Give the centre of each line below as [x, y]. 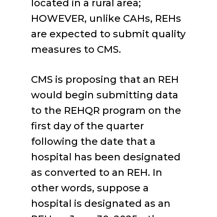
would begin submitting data [105, 95]
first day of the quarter [87, 126]
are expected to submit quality [108, 34]
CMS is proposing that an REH [105, 79]
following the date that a [93, 141]
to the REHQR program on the [106, 110]
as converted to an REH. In [97, 172]
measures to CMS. [76, 49]
